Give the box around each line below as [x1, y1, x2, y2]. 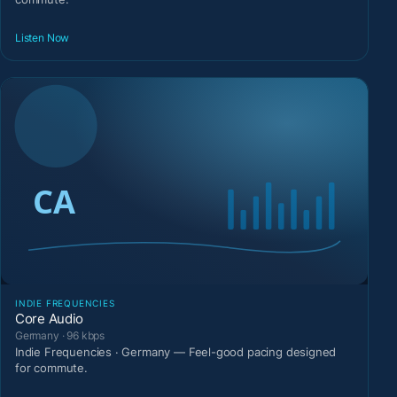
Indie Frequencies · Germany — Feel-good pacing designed [15, 345, 337, 360]
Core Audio [15, 310, 83, 328]
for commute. [15, 361, 88, 376]
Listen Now [15, 30, 70, 44]
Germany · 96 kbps [15, 329, 105, 343]
